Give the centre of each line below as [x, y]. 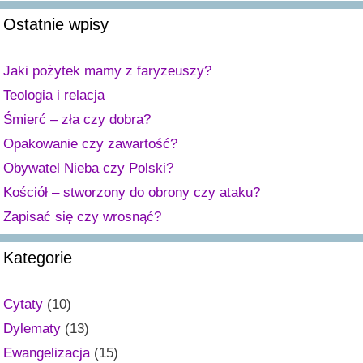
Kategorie [38, 258]
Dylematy [32, 329]
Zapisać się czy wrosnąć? [82, 217]
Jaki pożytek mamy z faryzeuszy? [107, 71]
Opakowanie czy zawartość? [90, 144]
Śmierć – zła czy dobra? [77, 120]
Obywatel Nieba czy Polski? [88, 169]
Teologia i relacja [54, 96]
